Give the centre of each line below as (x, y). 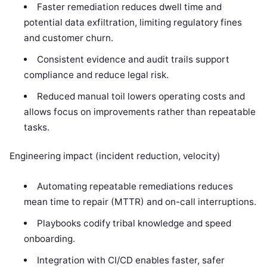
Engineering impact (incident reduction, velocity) (115, 156)
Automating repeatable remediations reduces (135, 187)
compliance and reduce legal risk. (97, 74)
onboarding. (50, 239)
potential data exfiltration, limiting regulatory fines (133, 22)
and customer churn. (69, 38)
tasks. (37, 127)
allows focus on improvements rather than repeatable (140, 111)
